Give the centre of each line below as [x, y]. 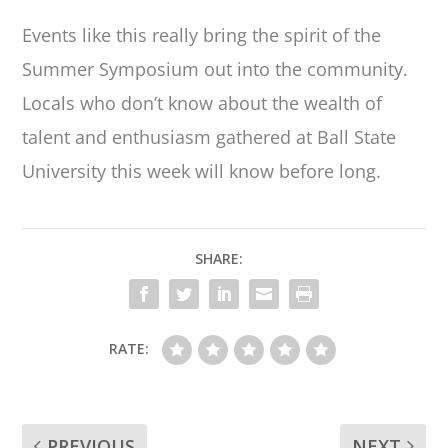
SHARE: [219, 258]
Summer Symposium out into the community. [215, 68]
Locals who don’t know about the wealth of [202, 102]
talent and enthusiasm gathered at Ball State [209, 136]
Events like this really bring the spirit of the [202, 34]
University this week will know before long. [202, 170]
